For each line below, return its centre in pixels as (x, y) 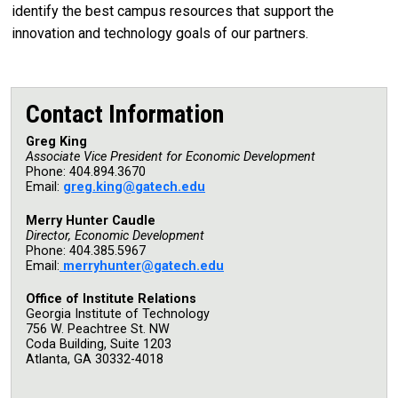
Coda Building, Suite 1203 (99, 345)
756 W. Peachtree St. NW (98, 330)
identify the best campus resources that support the (173, 11)
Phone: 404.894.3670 (86, 171)
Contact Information (125, 114)
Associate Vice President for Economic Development (171, 156)
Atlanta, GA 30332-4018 (95, 360)
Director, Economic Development (115, 235)
